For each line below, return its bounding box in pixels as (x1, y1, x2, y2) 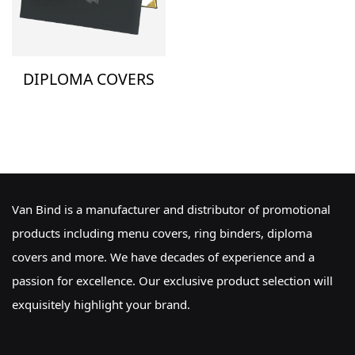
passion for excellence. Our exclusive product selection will (12, 272, 333, 288)
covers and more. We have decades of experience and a (12, 248, 315, 265)
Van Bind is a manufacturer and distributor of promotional (12, 200, 330, 217)
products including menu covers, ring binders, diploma (12, 224, 312, 241)
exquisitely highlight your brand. (12, 296, 190, 312)
